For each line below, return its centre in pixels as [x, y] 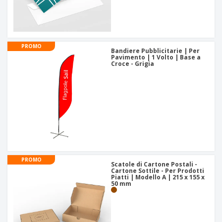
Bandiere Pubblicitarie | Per [155, 51]
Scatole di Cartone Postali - [154, 165]
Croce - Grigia [133, 64]
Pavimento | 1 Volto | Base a [156, 57]
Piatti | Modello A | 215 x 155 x [158, 177]
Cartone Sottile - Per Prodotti [158, 171]
